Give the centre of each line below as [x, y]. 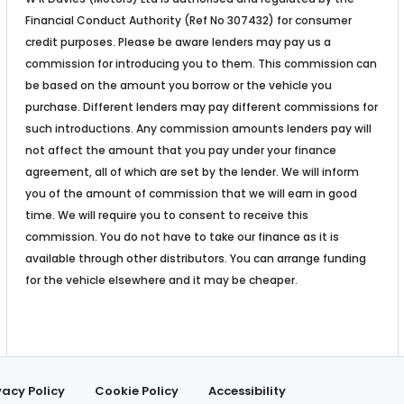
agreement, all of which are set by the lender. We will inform [192, 171]
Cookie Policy [137, 390]
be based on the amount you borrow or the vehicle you [178, 85]
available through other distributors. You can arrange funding [195, 258]
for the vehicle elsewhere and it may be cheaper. [161, 280]
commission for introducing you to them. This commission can [201, 63]
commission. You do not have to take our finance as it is [182, 236]
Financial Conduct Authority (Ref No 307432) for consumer [188, 20]
